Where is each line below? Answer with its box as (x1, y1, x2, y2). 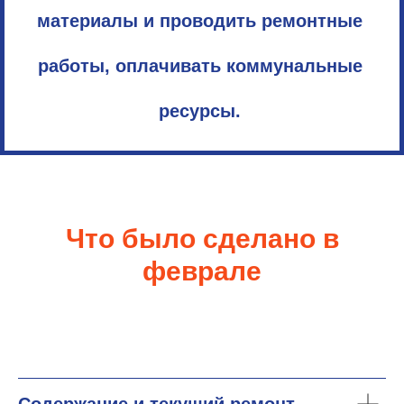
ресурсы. (159, 101, 241, 121)
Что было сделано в (65, 224, 339, 253)
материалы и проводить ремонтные (37, 11, 363, 31)
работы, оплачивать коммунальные (37, 56, 363, 76)
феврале (142, 256, 262, 286)
